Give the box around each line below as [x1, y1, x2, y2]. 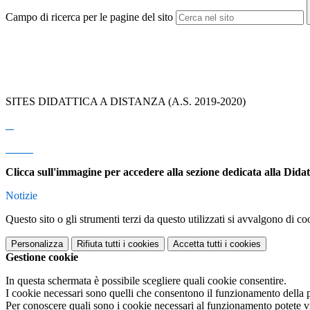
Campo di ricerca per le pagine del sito [6, 11, 173, 24]
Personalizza [11, 239, 63, 250]
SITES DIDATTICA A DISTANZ [6, 95, 158, 108]
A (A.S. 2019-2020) [158, 95, 246, 108]
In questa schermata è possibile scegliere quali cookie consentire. [6, 275, 286, 287]
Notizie [6, 190, 37, 202]
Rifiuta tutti [77, 239, 120, 250]
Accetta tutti [173, 239, 222, 250]
